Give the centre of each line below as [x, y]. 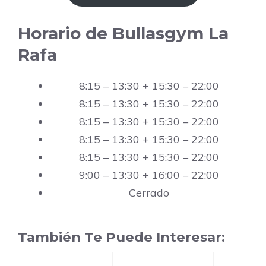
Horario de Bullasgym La [123, 34]
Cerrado [149, 193]
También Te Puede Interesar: [121, 237]
